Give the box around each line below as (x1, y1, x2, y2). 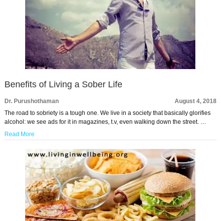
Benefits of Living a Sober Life (4, 79, 122, 89)
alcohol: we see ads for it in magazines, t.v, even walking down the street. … (4, 118, 206, 125)
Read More (4, 131, 35, 138)
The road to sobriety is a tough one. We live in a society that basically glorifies (4, 110, 211, 116)
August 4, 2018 (175, 98, 217, 105)
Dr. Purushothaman (4, 98, 59, 105)
